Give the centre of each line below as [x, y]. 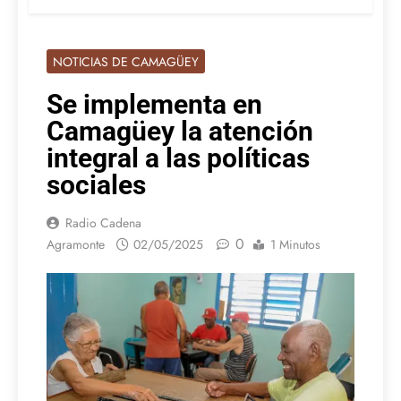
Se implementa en [154, 105]
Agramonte [76, 245]
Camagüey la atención [180, 132]
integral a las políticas [178, 158]
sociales [96, 185]
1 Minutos [295, 245]
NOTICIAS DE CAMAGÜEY [126, 62]
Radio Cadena [103, 223]
